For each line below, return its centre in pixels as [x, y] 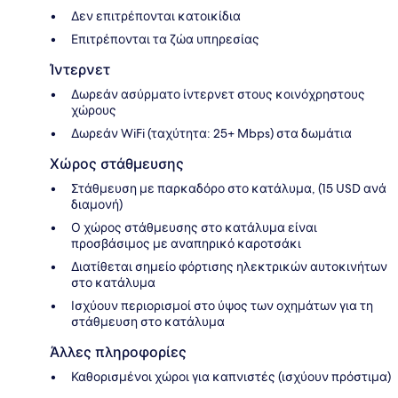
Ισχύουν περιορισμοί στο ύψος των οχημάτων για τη [222, 306]
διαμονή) [97, 205]
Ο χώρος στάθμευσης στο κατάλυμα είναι [194, 228]
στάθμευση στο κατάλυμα [148, 322]
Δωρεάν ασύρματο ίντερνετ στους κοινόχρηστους [218, 95]
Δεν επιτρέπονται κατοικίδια [156, 16]
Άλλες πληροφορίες [118, 353]
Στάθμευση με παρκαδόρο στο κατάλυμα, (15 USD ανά [229, 189]
